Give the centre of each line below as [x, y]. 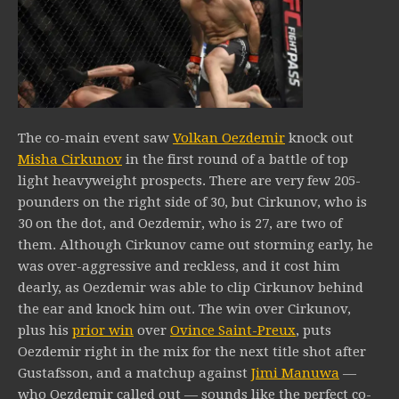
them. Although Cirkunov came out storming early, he [195, 245]
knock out [319, 138]
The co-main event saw [95, 138]
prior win [103, 331]
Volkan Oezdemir [229, 138]
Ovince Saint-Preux [233, 331]
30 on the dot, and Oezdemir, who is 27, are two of [180, 224]
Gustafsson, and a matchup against [134, 374]
